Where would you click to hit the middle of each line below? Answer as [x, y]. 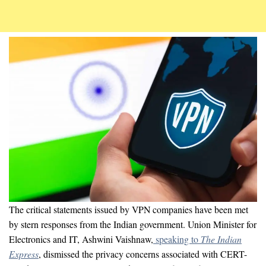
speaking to [177, 239]
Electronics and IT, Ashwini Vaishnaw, [81, 239]
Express [24, 254]
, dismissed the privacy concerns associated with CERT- [143, 254]
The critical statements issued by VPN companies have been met [129, 209]
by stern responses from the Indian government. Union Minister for [133, 224]
